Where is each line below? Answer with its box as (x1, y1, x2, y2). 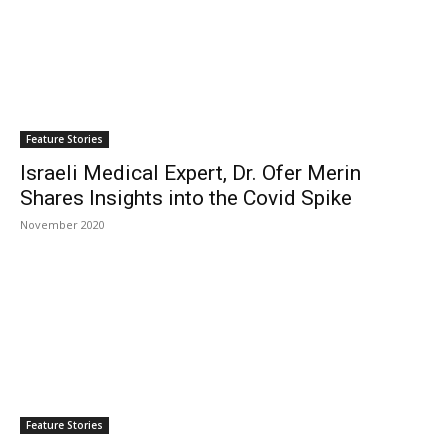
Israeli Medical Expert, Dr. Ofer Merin (20, 161, 361, 185)
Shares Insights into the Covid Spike (20, 186, 352, 210)
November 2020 (20, 217, 105, 232)
